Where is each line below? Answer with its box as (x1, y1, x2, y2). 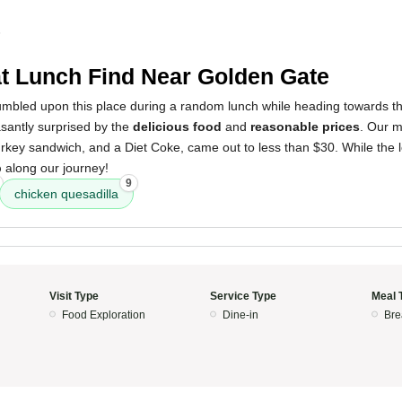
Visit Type (48, 290, 99, 302)
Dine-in (223, 309, 258, 321)
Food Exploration (61, 309, 145, 321)
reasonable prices (250, 119, 360, 134)
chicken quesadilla (14, 187, 118, 201)
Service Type (210, 290, 276, 302)
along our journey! (2, 161, 109, 175)
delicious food (133, 119, 222, 134)
